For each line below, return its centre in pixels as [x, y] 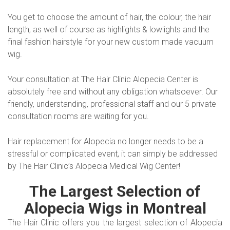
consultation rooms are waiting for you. [78, 116]
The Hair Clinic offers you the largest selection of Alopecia [115, 223]
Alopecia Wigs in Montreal [115, 208]
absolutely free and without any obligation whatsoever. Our [113, 92]
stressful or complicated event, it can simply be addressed [113, 154]
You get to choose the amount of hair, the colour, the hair [109, 17]
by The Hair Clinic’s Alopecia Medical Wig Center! [94, 166]
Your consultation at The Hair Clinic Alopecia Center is [103, 79]
